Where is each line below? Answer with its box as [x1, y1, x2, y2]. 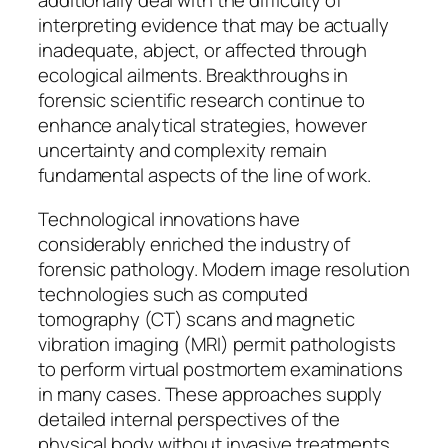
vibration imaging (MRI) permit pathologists [38, 330, 396, 357]
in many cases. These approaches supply [38, 380, 383, 407]
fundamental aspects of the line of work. [38, 162, 371, 189]
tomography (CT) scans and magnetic [38, 305, 355, 332]
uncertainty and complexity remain [38, 137, 327, 164]
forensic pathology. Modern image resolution [38, 255, 410, 282]
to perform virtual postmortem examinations [38, 355, 403, 382]
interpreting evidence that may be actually [38, 12, 389, 39]
